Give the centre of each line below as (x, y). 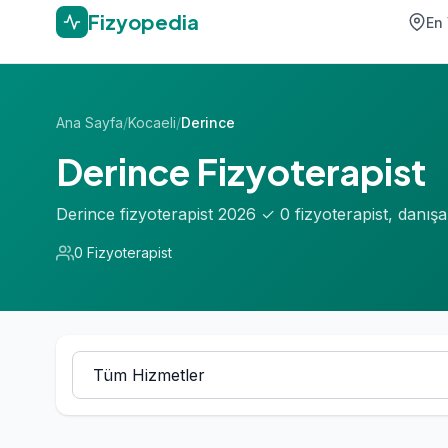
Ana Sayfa (89, 122)
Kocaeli (152, 122)
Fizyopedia (143, 21)
